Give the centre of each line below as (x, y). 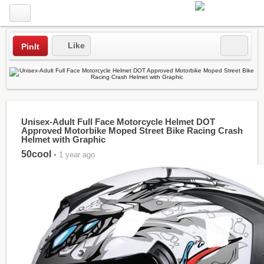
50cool (36, 154)
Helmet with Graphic (63, 139)
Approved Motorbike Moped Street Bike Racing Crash (132, 131)
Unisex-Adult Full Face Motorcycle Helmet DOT (118, 122)
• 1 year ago (73, 155)
